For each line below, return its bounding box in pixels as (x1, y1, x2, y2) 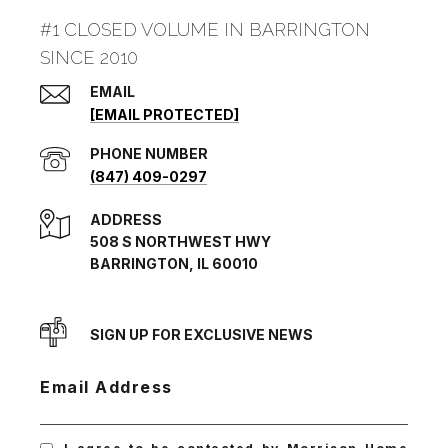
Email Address (40, 377, 173, 398)
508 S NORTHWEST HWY (90, 233, 271, 251)
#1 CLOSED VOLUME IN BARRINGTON (40, 19, 370, 41)
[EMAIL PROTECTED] (90, 106, 239, 124)
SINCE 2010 (40, 47, 138, 69)
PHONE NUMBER (90, 145, 208, 163)
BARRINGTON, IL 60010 (90, 255, 258, 273)
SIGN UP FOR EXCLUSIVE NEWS (90, 326, 313, 344)
